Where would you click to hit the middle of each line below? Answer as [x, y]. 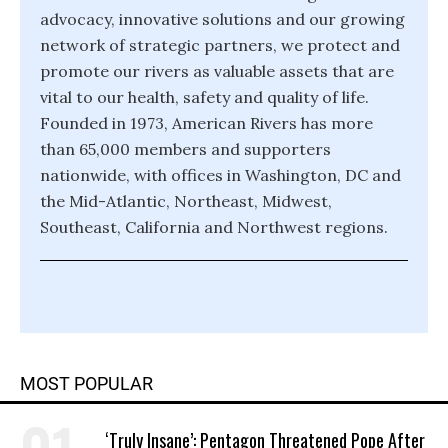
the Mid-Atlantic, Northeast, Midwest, [186, 201]
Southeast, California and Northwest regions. [214, 227]
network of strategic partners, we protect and [220, 45]
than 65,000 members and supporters [185, 149]
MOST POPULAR [86, 383]
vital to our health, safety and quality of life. [204, 97]
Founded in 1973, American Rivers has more [206, 123]
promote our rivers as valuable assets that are [217, 71]
